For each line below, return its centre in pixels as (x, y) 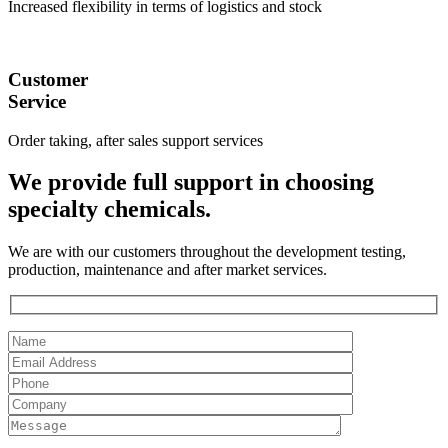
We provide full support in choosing (191, 182)
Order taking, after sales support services (135, 140)
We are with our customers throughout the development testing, (207, 252)
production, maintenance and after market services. (167, 270)
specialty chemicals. (109, 209)
